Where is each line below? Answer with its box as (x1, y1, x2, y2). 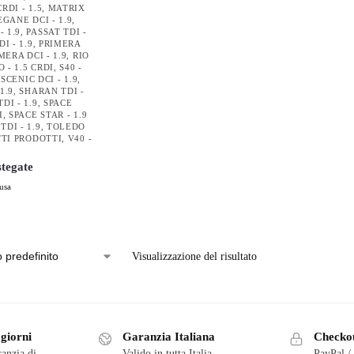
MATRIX (47, 3, 85, 13)
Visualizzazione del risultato (131, 250, 257, 262)
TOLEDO (46, 122, 86, 131)
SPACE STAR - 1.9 (9, 110, 88, 119)
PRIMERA (38, 39, 81, 48)
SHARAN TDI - (19, 86, 85, 96)
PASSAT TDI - (26, 27, 87, 36)
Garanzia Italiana (122, 330, 215, 343)
